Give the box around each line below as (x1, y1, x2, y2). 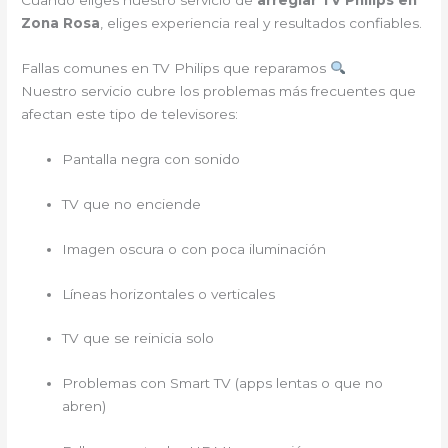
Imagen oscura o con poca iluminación (62, 240, 327, 257)
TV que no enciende (62, 195, 202, 212)
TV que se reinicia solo (62, 330, 215, 347)
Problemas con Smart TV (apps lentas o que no (62, 375, 384, 392)
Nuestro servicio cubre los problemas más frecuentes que (21, 83, 417, 99)
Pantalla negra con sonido (62, 150, 241, 167)
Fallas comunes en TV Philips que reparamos (21, 60, 331, 76)
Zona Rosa (21, 15, 101, 32)
